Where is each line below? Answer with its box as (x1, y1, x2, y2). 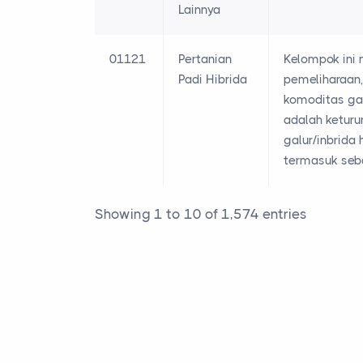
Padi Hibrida (178, 72, 247, 88)
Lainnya (178, 2, 220, 18)
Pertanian (178, 52, 232, 67)
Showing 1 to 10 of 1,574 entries (95, 205, 307, 222)
